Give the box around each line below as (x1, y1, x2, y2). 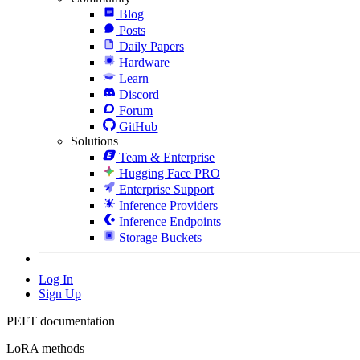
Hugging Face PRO (119, 166, 220, 180)
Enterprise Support (119, 182, 214, 196)
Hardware (119, 55, 170, 69)
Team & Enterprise (119, 149, 215, 164)
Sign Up (39, 286, 81, 301)
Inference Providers (119, 198, 218, 212)
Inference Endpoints (119, 214, 221, 228)
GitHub (119, 119, 158, 133)
